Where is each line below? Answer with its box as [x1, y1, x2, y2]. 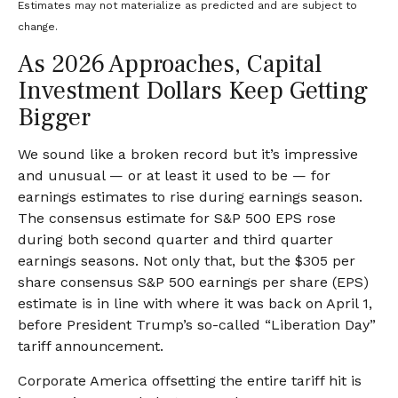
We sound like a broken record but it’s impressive [18, 145, 358, 163]
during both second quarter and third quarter [18, 230, 333, 248]
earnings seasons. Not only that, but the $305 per [18, 251, 355, 269]
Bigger [18, 100, 91, 133]
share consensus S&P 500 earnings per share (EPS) [18, 273, 369, 291]
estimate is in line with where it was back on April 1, [18, 294, 372, 312]
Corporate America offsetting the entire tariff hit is [18, 371, 362, 389]
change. [18, 20, 58, 33]
